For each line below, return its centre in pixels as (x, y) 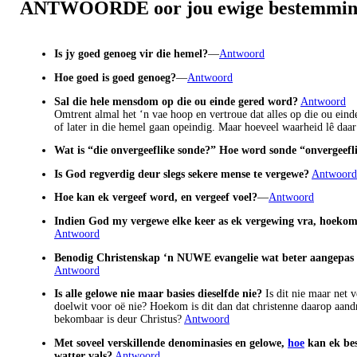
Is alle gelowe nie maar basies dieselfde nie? (158, 294)
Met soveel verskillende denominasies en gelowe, (171, 343)
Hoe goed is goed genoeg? (115, 78)
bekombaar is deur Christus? (119, 320)
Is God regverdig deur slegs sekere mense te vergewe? (182, 174)
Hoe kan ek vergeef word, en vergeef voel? (156, 198)
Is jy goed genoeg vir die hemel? (131, 54)
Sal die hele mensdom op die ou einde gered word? (176, 101)
